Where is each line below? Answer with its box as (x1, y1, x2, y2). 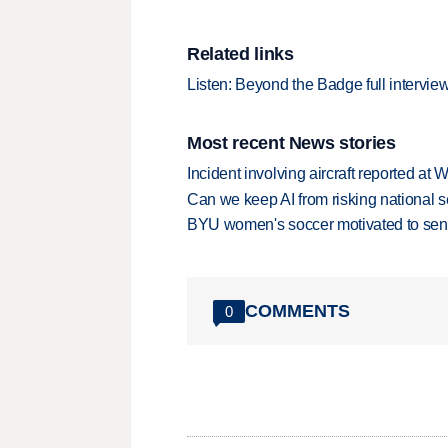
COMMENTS (245, 300, 350, 321)
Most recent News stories (187, 133, 396, 154)
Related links (187, 43, 294, 64)
